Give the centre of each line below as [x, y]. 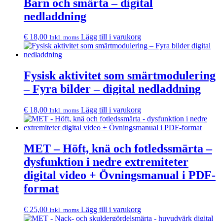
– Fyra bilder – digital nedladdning [112, 89]
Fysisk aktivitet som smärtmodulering [120, 76]
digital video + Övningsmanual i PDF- [120, 175]
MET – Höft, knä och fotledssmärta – [118, 149]
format [41, 189]
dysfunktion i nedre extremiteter [106, 162]
